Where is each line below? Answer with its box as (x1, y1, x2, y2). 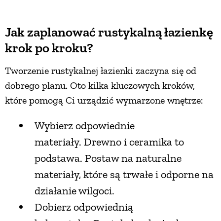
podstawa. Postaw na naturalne (35, 151, 182, 165)
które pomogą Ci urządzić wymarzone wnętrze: (5, 94, 203, 106)
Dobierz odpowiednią (35, 200, 133, 214)
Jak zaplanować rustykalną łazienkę (5, 24, 213, 40)
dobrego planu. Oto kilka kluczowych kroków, (5, 79, 195, 91)
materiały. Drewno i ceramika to (35, 135, 184, 148)
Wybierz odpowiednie (35, 118, 135, 132)
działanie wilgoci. (35, 184, 114, 197)
